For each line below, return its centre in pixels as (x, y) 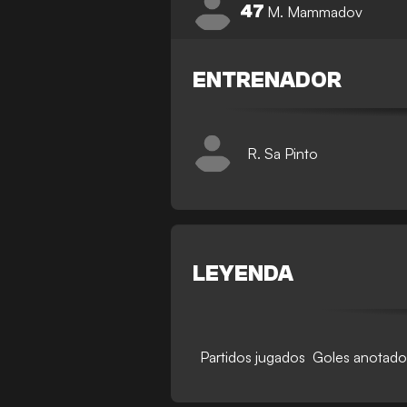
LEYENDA (243, 274)
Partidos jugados (253, 357)
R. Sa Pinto (283, 153)
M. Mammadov (315, 11)
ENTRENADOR (268, 80)
